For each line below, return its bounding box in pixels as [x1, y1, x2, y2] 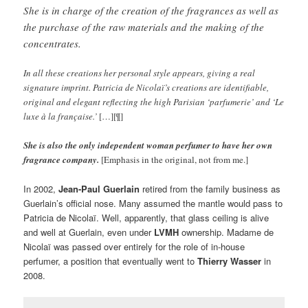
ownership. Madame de [179, 225, 274, 239]
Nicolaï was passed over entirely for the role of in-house [23, 239, 245, 253]
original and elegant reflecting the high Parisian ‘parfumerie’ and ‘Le [23, 95, 285, 108]
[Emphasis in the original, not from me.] [101, 153, 249, 166]
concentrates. [23, 36, 82, 50]
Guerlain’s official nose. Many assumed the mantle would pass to [23, 196, 283, 210]
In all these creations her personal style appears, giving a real [23, 66, 256, 79]
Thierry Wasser [197, 254, 262, 267]
